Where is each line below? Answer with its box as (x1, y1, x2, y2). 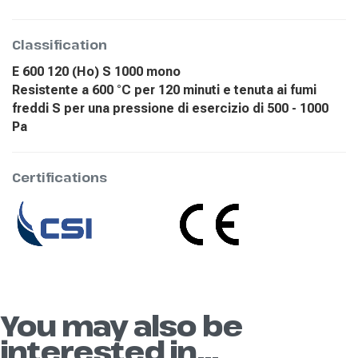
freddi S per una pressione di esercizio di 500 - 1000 (12, 100, 328, 116)
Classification (12, 35, 107, 54)
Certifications (12, 168, 107, 186)
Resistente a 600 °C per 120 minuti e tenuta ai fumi (12, 82, 316, 97)
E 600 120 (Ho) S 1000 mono (12, 63, 181, 79)
